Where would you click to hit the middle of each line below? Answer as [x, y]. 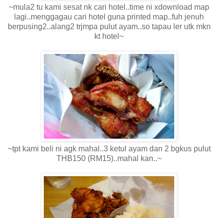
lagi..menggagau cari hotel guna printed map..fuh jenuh [109, 17]
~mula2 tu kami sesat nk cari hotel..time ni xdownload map [109, 7]
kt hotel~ [109, 36]
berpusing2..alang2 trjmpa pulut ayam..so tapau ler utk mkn [109, 26]
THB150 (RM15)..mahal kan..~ [109, 158]
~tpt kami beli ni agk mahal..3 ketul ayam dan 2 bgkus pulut [109, 148]
